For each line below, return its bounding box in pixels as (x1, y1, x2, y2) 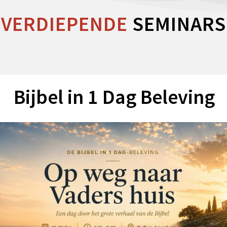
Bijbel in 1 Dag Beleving (13, 84, 215, 109)
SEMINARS (128, 11, 226, 36)
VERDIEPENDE (1, 11, 128, 36)
